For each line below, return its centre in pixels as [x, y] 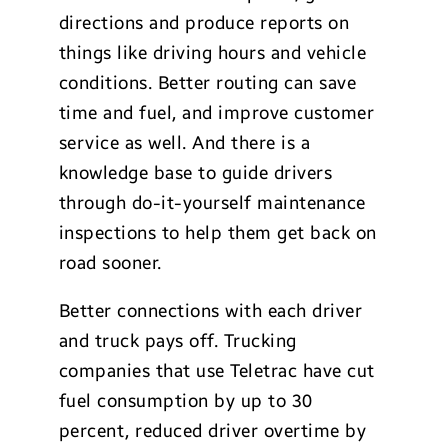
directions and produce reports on [204, 23]
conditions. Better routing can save [207, 83]
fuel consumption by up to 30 [185, 401]
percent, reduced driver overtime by [212, 431]
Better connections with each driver [210, 311]
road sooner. [110, 263]
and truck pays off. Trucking [177, 341]
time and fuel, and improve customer [216, 113]
